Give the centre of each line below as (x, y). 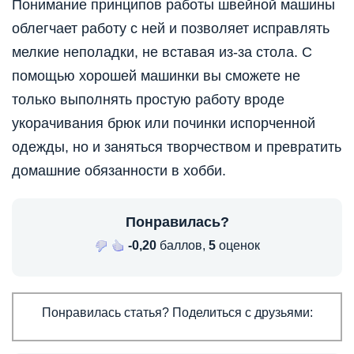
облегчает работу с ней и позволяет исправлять (171, 28)
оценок (237, 245)
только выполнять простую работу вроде (148, 99)
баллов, (182, 245)
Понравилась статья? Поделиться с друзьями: (177, 312)
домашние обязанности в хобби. (119, 170)
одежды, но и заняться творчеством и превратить (177, 147)
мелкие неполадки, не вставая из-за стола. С (162, 52)
